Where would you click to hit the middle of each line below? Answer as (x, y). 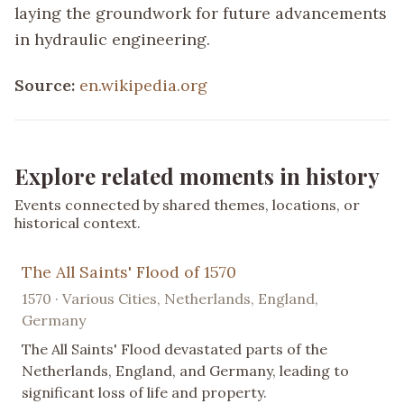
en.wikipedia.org (143, 85)
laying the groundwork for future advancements (201, 13)
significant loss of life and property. (144, 392)
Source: (47, 85)
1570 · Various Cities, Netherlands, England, (170, 298)
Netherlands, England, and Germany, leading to (185, 370)
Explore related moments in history (197, 175)
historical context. (78, 222)
